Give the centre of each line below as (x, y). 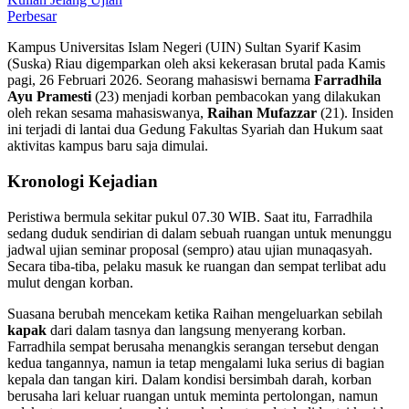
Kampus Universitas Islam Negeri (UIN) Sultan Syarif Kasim (184, 47)
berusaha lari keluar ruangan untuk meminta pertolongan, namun (193, 395)
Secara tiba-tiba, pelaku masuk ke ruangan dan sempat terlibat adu (197, 266)
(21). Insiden (355, 113)
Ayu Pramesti (49, 97)
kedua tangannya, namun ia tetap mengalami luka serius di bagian (196, 362)
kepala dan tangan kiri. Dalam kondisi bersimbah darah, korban (189, 379)
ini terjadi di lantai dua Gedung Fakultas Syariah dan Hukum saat (195, 130)
